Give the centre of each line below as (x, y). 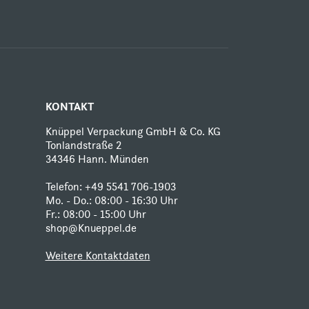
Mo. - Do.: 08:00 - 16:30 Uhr (111, 200)
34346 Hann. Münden (97, 159)
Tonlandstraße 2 (83, 145)
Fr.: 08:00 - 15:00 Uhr (96, 214)
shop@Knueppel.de (91, 228)
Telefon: (65, 187)
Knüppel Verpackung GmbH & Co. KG (133, 131)
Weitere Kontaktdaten (98, 256)
